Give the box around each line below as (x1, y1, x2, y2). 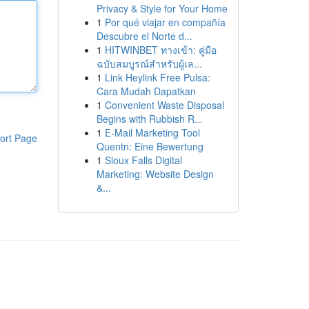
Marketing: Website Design (96, 167, 214, 181)
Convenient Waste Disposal (104, 98, 224, 112)
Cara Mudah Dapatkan (96, 84, 196, 98)
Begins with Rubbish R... (96, 112, 203, 126)
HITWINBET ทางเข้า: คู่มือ (104, 43, 217, 57)
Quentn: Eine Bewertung (96, 139, 203, 153)
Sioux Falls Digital (104, 153, 182, 167)
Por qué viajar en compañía (104, 15, 226, 29)
